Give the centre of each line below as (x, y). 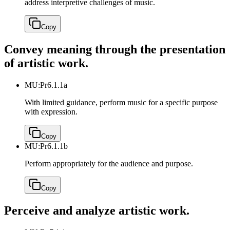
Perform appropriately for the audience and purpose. (109, 163)
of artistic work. (46, 63)
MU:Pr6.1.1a (46, 85)
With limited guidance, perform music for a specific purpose (121, 102)
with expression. (51, 111)
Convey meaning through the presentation (115, 49)
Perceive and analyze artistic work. (97, 210)
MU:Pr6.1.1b (46, 146)
